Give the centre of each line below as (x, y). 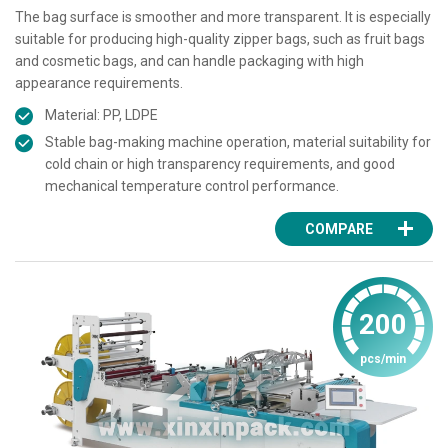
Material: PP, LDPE (101, 114)
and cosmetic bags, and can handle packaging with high (189, 60)
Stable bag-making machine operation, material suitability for (238, 141)
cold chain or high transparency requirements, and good (220, 163)
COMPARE (339, 228)
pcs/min (383, 358)
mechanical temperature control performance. (192, 185)
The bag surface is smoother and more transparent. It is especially (223, 16)
